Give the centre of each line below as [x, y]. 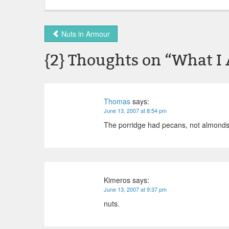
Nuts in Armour [85, 34]
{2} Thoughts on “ [108, 61]
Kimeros [117, 180]
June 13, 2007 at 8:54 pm [135, 110]
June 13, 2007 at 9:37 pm [135, 189]
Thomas [117, 101]
